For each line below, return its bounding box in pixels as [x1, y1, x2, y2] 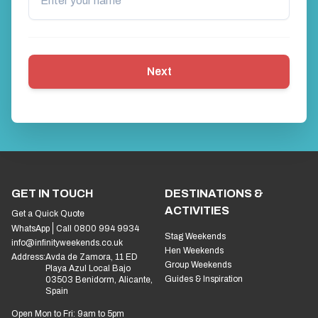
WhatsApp [11, 223, 50, 234]
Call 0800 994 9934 [56, 223, 139, 234]
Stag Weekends [165, 231, 226, 241]
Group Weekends [165, 259, 231, 270]
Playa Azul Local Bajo [45, 263, 131, 273]
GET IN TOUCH [11, 187, 93, 199]
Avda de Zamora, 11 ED [45, 251, 138, 262]
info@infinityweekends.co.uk [11, 237, 123, 248]
